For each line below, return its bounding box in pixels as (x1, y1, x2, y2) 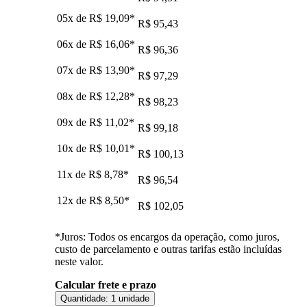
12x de (57, 194, 89, 206)
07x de (57, 64, 89, 76)
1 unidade (111, 293, 149, 304)
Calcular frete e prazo (55, 278, 156, 291)
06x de (57, 38, 89, 50)
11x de (57, 168, 88, 180)
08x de (57, 90, 89, 102)
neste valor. (55, 255, 103, 267)
